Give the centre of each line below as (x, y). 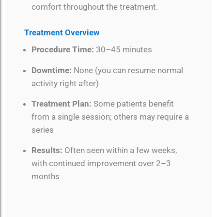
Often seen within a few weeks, (120, 150)
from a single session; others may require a (110, 116)
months (46, 177)
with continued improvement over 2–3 (101, 163)
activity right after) (65, 83)
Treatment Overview (62, 32)
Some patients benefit (133, 103)
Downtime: (52, 70)
